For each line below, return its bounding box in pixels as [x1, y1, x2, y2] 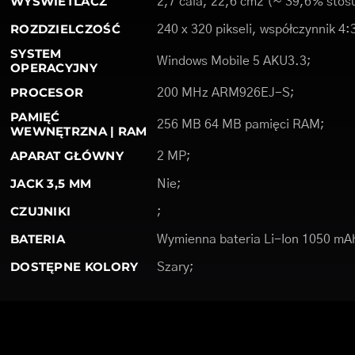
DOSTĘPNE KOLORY [10, 259, 139, 274]
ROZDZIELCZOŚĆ [10, 21, 120, 36]
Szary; [156, 261, 194, 273]
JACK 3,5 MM [10, 176, 92, 191]
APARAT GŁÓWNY [10, 148, 124, 163]
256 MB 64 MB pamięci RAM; [156, 118, 325, 131]
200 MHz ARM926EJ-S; [156, 86, 295, 99]
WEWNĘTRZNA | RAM [10, 124, 147, 139]
